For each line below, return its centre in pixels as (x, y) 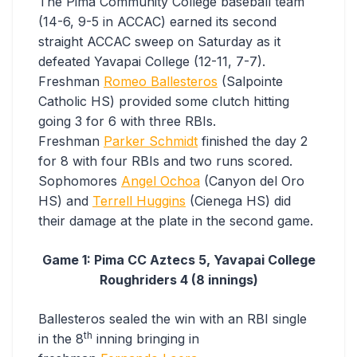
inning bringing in (146, 339)
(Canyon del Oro (252, 181)
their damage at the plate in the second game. (176, 221)
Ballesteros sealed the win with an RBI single (173, 319)
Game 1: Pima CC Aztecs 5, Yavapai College (178, 260)
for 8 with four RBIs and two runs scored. (165, 161)
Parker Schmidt (151, 141)
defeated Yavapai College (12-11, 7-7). (152, 62)
